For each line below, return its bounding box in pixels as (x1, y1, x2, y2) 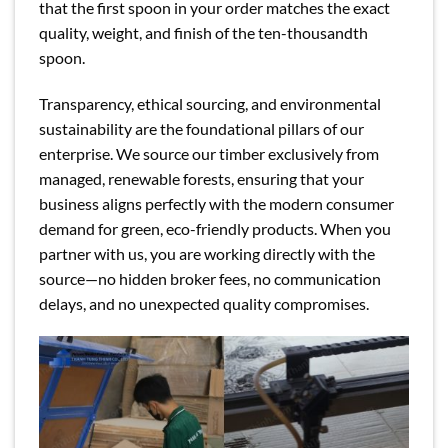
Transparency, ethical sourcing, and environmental (39, 93, 381, 113)
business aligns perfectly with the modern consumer (39, 193, 394, 213)
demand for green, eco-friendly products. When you (39, 218, 391, 238)
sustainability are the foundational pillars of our (39, 118, 364, 138)
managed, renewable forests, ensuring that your (39, 168, 364, 188)
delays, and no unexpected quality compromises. (39, 293, 369, 313)
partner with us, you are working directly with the (39, 243, 375, 263)
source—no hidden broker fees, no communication (39, 268, 381, 288)
